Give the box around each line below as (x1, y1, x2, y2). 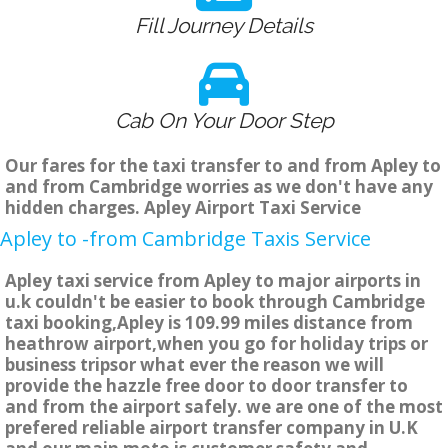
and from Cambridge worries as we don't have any (5, 175, 433, 199)
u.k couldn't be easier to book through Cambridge (5, 290, 425, 314)
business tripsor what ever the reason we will (5, 353, 384, 377)
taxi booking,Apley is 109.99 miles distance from (5, 311, 413, 335)
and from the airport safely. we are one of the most (5, 395, 443, 419)
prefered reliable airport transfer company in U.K (5, 416, 418, 440)
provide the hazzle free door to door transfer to (5, 374, 408, 398)
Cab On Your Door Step (114, 108, 334, 134)
